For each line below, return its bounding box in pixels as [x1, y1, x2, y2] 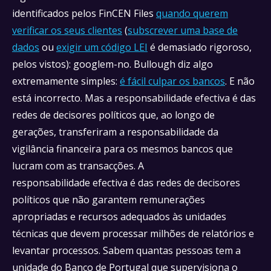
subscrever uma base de [128, 24, 238, 37]
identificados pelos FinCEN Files [12, 7, 156, 20]
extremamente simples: [12, 74, 120, 88]
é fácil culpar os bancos [120, 74, 225, 88]
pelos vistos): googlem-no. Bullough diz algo [12, 57, 213, 71]
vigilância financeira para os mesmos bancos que [12, 142, 233, 155]
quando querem [156, 7, 228, 20]
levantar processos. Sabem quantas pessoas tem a [12, 244, 241, 257]
